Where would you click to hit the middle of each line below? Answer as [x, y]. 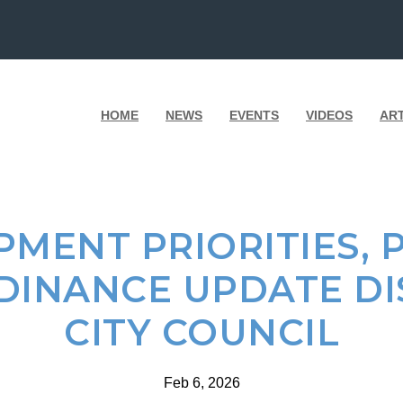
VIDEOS [329, 115]
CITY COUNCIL [201, 333]
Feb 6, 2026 [201, 383]
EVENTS [254, 115]
